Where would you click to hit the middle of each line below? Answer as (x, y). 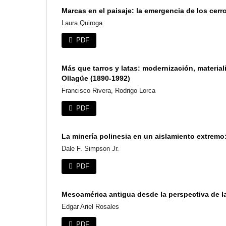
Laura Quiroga (82, 23)
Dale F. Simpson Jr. (90, 149)
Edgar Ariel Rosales (90, 207)
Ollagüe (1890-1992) (96, 78)
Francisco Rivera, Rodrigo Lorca (108, 91)
